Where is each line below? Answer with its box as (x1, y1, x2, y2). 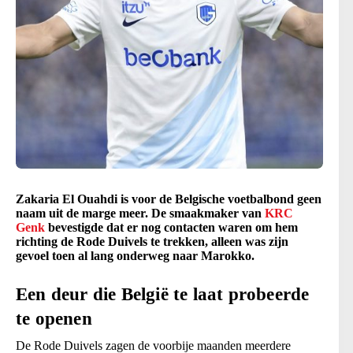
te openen (16, 309, 92, 329)
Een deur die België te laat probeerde (16, 284, 310, 305)
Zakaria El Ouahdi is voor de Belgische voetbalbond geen (16, 192, 321, 206)
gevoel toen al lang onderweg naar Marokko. (16, 249, 255, 263)
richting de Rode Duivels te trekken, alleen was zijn (16, 235, 288, 249)
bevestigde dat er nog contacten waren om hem (45, 221, 298, 235)
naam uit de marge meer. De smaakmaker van (16, 206, 265, 221)
